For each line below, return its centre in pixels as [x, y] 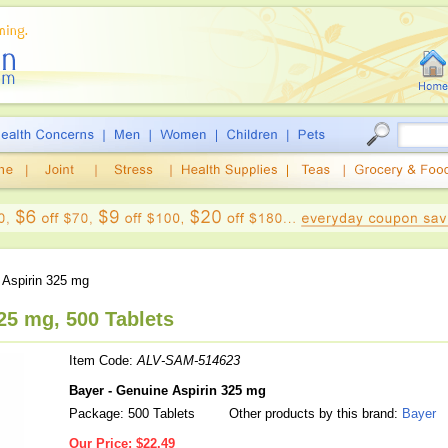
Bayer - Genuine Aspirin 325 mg [167, 390]
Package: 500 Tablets [132, 413]
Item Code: [103, 360]
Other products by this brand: [313, 413]
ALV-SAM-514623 [188, 360]
